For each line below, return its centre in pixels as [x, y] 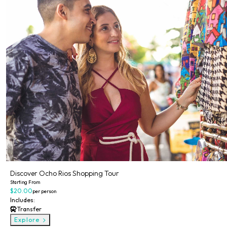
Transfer [29, 209]
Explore [28, 220]
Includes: [23, 200]
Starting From [25, 182]
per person [44, 191]
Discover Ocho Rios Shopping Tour [65, 173]
